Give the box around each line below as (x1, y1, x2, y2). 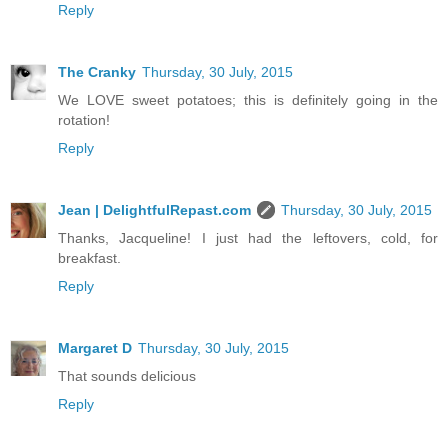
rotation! (58, 111, 110, 128)
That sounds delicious (58, 367, 196, 384)
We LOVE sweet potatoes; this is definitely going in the (58, 91, 438, 108)
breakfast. (58, 249, 121, 266)
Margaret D (58, 339, 132, 356)
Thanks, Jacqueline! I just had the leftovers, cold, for (58, 229, 438, 246)
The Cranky (58, 63, 136, 80)
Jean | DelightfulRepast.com (58, 201, 251, 218)
